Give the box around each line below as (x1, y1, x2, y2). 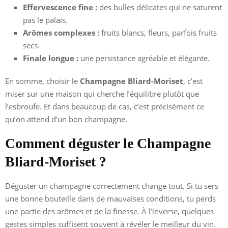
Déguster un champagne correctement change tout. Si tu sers (5, 181, 218, 191)
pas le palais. (23, 15, 68, 25)
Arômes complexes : (23, 27, 99, 38)
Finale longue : (23, 53, 78, 64)
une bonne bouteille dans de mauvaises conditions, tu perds (5, 193, 216, 204)
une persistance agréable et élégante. (78, 53, 210, 64)
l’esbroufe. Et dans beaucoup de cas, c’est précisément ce (5, 101, 204, 112)
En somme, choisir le (5, 76, 80, 87)
